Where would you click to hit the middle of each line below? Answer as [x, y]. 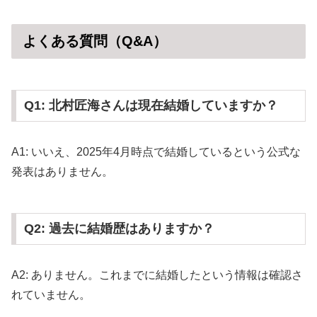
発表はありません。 [62, 172]
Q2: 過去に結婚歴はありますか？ [119, 229]
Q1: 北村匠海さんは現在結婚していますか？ [151, 106]
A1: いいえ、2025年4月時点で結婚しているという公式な [156, 152]
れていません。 [51, 295]
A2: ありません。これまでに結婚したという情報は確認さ [157, 275]
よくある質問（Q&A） [95, 41]
